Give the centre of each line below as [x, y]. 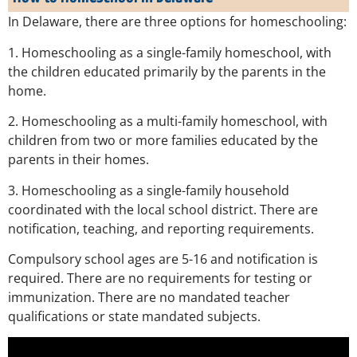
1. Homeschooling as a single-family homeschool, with [170, 52]
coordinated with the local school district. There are [163, 209]
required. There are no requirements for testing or [160, 279]
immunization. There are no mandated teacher [149, 298]
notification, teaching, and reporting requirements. [163, 228]
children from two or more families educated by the [163, 141]
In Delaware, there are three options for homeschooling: [177, 22]
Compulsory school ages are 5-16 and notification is [163, 259]
